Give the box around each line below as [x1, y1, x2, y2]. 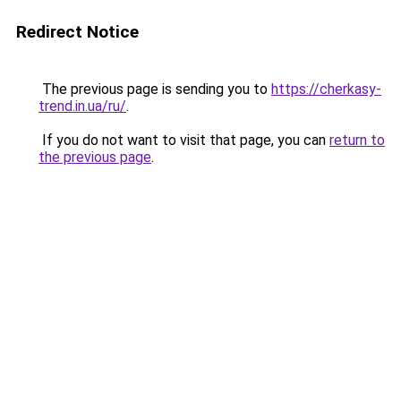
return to [329, 132, 385, 149]
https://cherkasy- [271, 81, 381, 98]
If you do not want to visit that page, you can [38, 132, 329, 149]
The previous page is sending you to [38, 81, 271, 98]
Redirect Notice [16, 21, 139, 42]
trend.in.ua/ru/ [38, 98, 126, 115]
